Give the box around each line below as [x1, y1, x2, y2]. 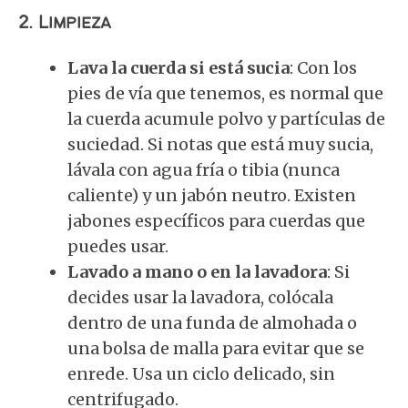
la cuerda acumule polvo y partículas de [67, 108, 385, 129]
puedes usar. [67, 236, 168, 257]
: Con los [290, 57, 357, 78]
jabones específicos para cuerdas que [67, 210, 365, 231]
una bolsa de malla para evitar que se [67, 338, 364, 359]
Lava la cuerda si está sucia [67, 57, 290, 78]
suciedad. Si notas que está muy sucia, [67, 134, 373, 155]
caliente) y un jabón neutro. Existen [67, 185, 356, 206]
